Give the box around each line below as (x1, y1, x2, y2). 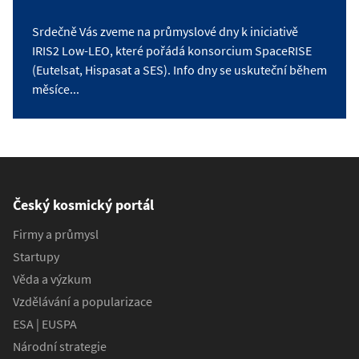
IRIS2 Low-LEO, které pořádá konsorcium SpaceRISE (32, 42, 312, 58)
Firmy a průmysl (13, 225, 99, 242)
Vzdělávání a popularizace (13, 292, 152, 309)
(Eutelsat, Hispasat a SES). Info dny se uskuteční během (32, 61, 327, 78)
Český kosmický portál (13, 195, 154, 214)
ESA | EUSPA (13, 315, 77, 332)
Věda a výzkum (13, 270, 91, 287)
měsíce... (32, 80, 79, 97)
